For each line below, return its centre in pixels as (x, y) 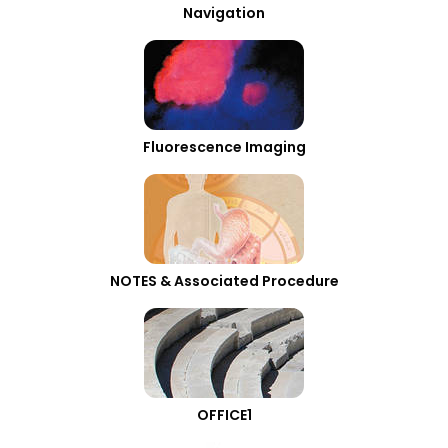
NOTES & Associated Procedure (224, 281)
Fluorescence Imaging (224, 147)
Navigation (224, 13)
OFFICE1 (224, 415)
